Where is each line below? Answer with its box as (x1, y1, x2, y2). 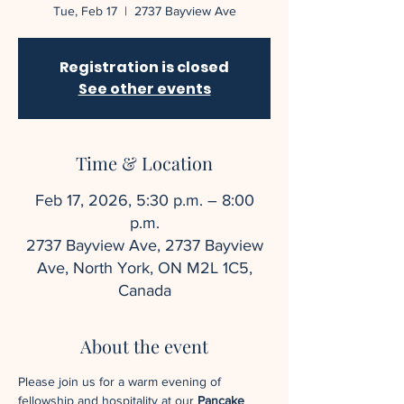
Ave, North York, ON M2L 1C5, (36, 259, 252, 277)
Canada (117, 281, 171, 299)
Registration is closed (60, 57, 229, 78)
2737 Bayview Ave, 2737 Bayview (25, 236, 263, 254)
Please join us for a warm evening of (18, 374, 225, 389)
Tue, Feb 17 (52, 4, 117, 18)
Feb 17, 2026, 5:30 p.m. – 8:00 (34, 191, 254, 209)
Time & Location (76, 151, 213, 175)
